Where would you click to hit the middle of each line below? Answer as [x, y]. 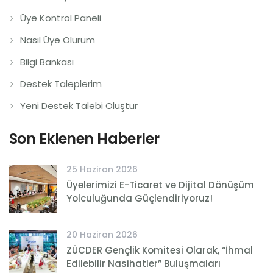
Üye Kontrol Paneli [61, 18]
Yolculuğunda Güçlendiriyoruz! [140, 198]
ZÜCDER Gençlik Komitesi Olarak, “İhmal [160, 250]
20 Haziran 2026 [102, 234]
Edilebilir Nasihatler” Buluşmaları [144, 263]
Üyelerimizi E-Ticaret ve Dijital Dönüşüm [160, 185]
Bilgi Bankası [47, 62]
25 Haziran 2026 [102, 169]
